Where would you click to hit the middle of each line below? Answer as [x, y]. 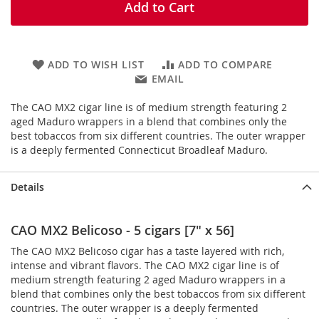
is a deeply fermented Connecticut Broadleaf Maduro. [139, 150]
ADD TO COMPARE [225, 64]
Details [27, 187]
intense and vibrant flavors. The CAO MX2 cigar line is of [145, 265]
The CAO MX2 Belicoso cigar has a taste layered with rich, [147, 251]
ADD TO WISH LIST [96, 64]
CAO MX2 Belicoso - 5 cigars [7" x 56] [122, 230]
